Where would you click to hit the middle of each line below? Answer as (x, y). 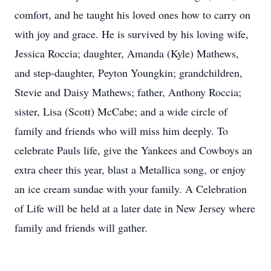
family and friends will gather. (81, 227)
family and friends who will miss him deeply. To (121, 131)
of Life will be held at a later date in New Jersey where (135, 208)
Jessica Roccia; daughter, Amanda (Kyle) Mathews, (127, 53)
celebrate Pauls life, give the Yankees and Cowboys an (133, 150)
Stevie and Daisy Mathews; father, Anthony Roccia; (128, 92)
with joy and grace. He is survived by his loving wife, (132, 34)
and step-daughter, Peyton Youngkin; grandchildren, (129, 73)
